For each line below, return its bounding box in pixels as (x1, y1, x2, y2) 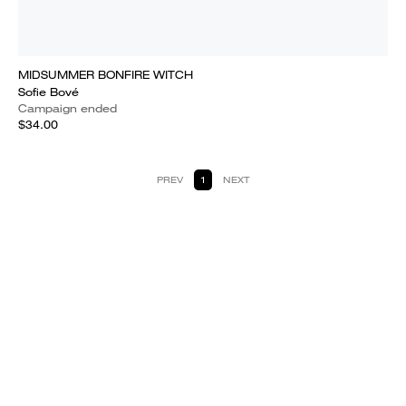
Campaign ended (18, 101, 117, 116)
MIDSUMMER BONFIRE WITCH (18, 67, 193, 82)
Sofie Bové (18, 84, 79, 100)
